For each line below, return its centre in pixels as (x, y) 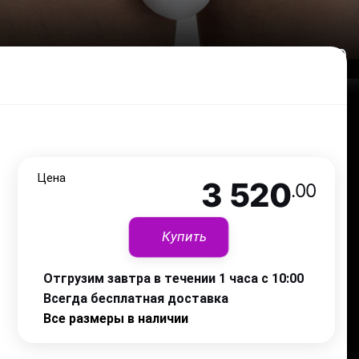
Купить (184, 236)
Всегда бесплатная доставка (136, 298)
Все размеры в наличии (116, 318)
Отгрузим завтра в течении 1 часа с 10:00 (173, 278)
